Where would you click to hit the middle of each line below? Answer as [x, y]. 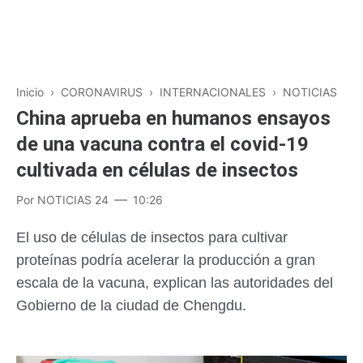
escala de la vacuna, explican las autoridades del [175, 283]
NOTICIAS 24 [73, 200]
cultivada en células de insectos [157, 170]
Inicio [30, 92]
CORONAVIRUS [102, 92]
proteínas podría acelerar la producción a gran [166, 260]
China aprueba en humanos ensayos [173, 118]
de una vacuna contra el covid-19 [162, 144]
